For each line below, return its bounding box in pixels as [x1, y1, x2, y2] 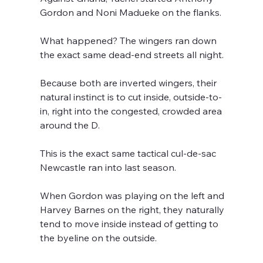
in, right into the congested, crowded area [40, 105, 225, 117]
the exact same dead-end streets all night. [40, 49, 224, 61]
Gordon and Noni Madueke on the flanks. [40, 6, 224, 19]
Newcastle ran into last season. [40, 161, 179, 174]
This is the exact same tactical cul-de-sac [40, 147, 219, 160]
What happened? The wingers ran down [40, 35, 220, 47]
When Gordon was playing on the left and [40, 190, 227, 202]
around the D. [40, 119, 103, 131]
